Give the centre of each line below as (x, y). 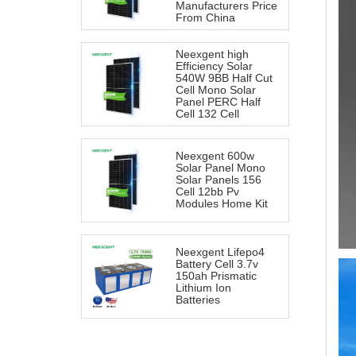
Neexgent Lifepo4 (220, 252)
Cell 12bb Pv (207, 192)
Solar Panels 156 (219, 180)
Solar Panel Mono (221, 168)
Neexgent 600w (215, 156)
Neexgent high (212, 54)
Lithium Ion (203, 288)
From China (205, 17)
